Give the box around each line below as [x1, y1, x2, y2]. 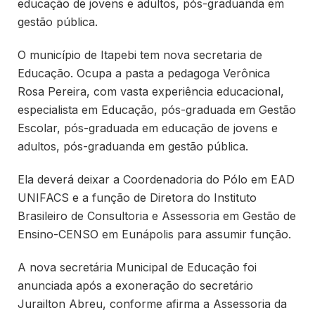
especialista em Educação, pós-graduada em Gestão [18, 102, 296, 117]
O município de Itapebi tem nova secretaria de [18, 47, 262, 62]
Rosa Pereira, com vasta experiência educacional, [18, 84, 284, 98]
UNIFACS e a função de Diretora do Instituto [18, 190, 257, 205]
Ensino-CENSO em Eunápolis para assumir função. [18, 226, 291, 241]
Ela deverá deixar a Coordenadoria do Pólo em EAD [18, 172, 295, 186]
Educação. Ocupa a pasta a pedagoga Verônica [18, 65, 270, 80]
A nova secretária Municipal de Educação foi [18, 259, 257, 274]
